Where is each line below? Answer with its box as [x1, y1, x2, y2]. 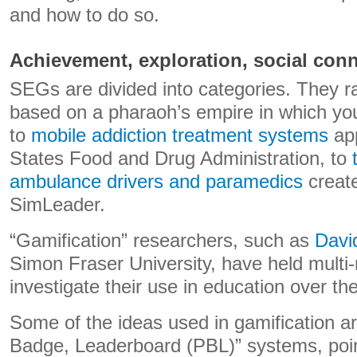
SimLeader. [10, 194, 105, 215]
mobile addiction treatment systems [31, 125, 328, 146]
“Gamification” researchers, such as [10, 230, 315, 251]
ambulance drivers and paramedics [10, 171, 303, 192]
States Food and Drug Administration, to [10, 148, 352, 169]
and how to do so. [10, 5, 159, 25]
